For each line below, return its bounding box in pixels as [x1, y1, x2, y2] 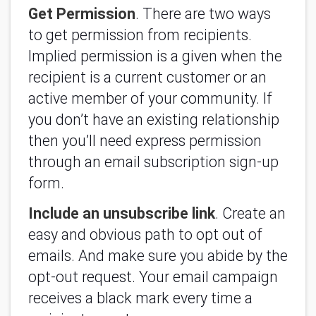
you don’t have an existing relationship [28, 111, 279, 128]
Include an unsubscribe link [28, 204, 215, 222]
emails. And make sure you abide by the [28, 246, 288, 265]
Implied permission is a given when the [28, 47, 282, 65]
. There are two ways [135, 5, 271, 23]
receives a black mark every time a [28, 288, 253, 307]
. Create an [215, 204, 286, 222]
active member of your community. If [28, 90, 272, 107]
